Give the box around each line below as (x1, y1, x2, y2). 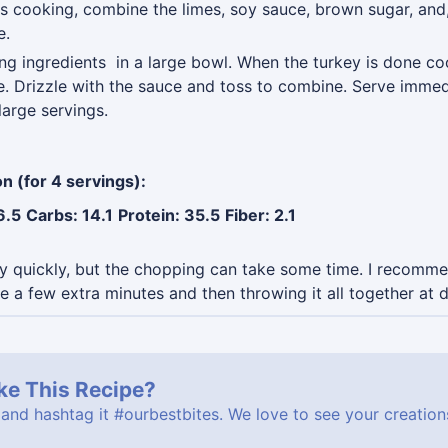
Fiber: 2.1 (225, 205, 296, 226)
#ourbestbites (113, 404, 219, 425)
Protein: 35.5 (118, 205, 220, 226)
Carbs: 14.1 (26, 205, 113, 226)
